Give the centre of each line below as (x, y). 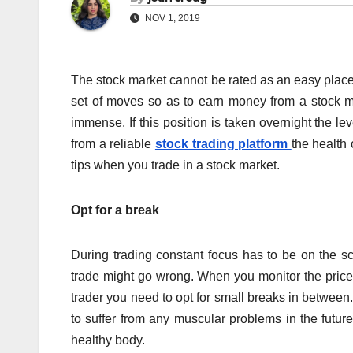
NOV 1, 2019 (171, 19)
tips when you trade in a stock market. (175, 165)
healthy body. (108, 340)
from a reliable (113, 144)
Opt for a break (115, 210)
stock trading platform (223, 144)
